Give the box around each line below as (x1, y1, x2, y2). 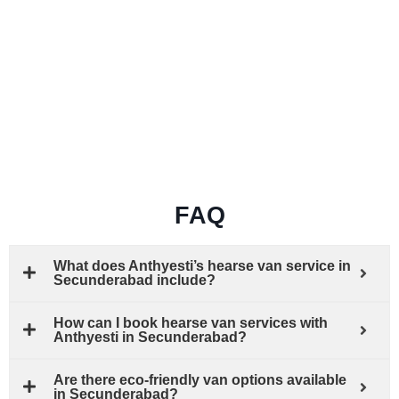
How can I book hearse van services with (53, 314, 328, 330)
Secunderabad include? (53, 272, 216, 288)
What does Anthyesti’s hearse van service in (53, 257, 351, 273)
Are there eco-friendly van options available (53, 371, 346, 387)
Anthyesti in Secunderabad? (53, 329, 247, 345)
